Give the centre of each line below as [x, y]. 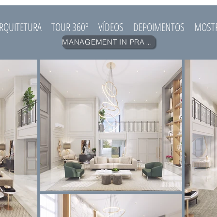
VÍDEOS [111, 27]
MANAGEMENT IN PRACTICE [148, 42]
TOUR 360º [70, 27]
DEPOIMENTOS [159, 27]
